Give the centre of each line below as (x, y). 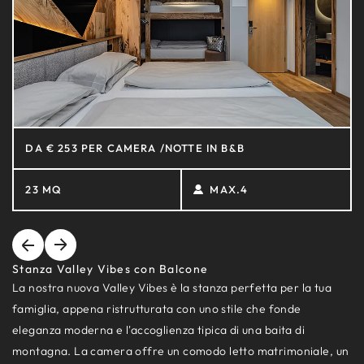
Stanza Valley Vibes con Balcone (110, 269)
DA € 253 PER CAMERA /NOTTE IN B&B (135, 148)
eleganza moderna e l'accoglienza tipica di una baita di (159, 329)
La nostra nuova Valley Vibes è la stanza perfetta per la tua (172, 287)
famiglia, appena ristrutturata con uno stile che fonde (157, 308)
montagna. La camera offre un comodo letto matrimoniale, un (181, 351)
